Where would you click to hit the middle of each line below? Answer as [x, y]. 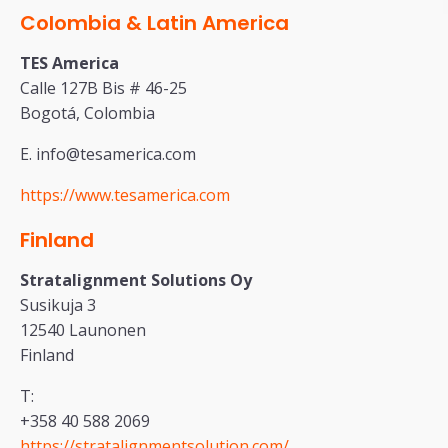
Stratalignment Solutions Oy [136, 280]
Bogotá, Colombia [87, 113]
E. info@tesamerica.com [108, 154]
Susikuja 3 [58, 305]
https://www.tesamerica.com [125, 195]
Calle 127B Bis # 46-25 [103, 88]
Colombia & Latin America [154, 23]
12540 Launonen [83, 330]
